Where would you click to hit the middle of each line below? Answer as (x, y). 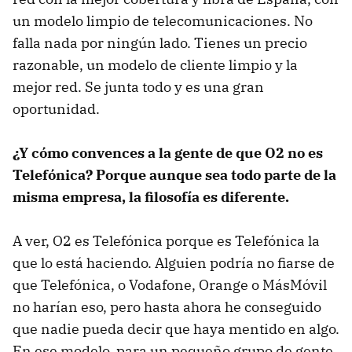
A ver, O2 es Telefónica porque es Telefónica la (166, 241)
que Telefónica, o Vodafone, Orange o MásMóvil (170, 285)
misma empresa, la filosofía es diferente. (151, 197)
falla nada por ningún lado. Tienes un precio (160, 43)
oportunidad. (56, 109)
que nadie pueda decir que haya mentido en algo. (176, 329)
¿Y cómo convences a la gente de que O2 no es (168, 153)
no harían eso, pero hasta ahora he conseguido (167, 307)
